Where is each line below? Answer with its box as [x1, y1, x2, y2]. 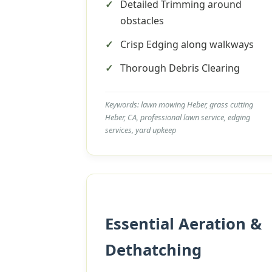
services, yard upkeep [105, 124, 176, 135]
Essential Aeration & [105, 213, 262, 234]
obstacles [120, 14, 164, 27]
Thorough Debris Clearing [120, 61, 240, 75]
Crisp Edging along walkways [120, 38, 254, 51]
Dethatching [105, 239, 202, 260]
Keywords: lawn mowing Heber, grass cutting [105, 99, 253, 110]
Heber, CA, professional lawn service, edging [105, 112, 250, 123]
